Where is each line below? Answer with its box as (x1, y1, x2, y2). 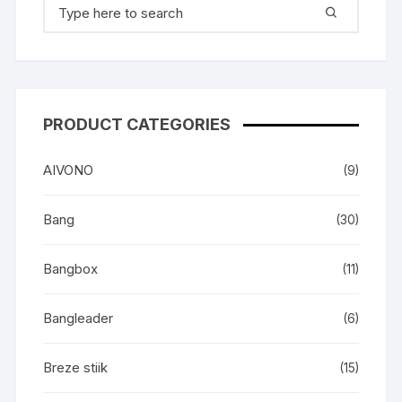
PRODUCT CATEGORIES (43, 115, 232, 134)
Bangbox (43, 260, 99, 277)
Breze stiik (43, 359, 109, 376)
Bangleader (43, 310, 114, 327)
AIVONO (43, 162, 94, 179)
